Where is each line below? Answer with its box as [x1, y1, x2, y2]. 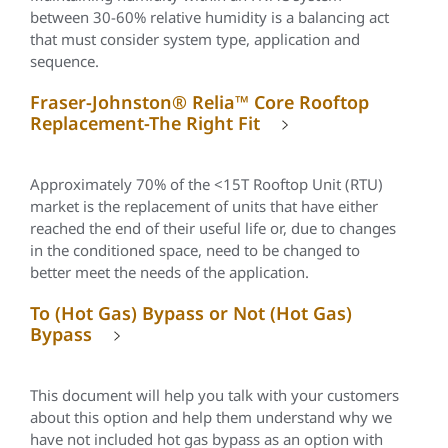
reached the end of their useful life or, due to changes [30, 218, 396, 238]
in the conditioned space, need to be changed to [30, 240, 360, 260]
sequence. [30, 51, 99, 71]
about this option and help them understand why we [30, 407, 392, 427]
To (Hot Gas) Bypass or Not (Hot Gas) [30, 301, 352, 325]
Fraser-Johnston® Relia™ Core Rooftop [30, 90, 369, 114]
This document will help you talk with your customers [30, 385, 399, 405]
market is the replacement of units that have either [30, 196, 378, 216]
